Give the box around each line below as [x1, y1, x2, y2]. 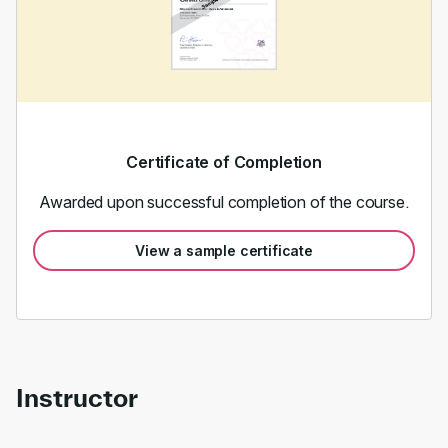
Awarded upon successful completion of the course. [39, 192, 409, 212]
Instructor [16, 383, 138, 412]
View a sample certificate [135, 242, 313, 259]
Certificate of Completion [126, 152, 322, 172]
